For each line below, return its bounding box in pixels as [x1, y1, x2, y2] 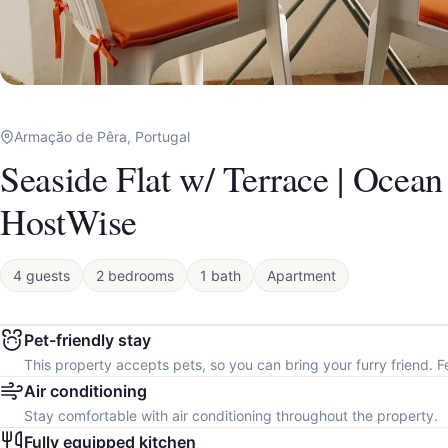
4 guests [13, 267, 70, 285]
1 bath [200, 267, 241, 285]
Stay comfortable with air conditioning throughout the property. [24, 407, 438, 425]
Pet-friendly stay [24, 330, 151, 351]
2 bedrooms [96, 267, 174, 285]
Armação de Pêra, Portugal [14, 128, 190, 146]
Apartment [267, 267, 336, 285]
